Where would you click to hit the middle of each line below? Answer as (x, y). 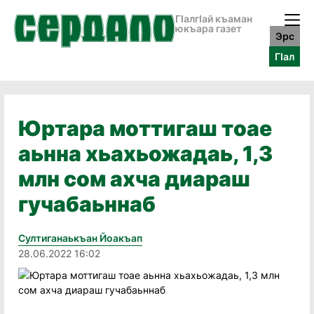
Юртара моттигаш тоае (145, 128)
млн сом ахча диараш (134, 179)
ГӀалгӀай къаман (214, 19)
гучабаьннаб (87, 204)
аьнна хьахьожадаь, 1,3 (145, 153)
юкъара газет (209, 28)
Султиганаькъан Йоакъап (80, 238)
